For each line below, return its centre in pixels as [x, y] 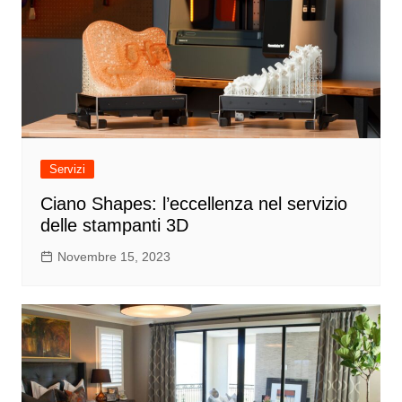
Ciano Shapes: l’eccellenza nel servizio [193, 203]
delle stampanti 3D [114, 225]
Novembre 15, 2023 [114, 256]
